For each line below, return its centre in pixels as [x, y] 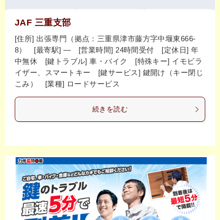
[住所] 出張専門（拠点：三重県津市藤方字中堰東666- [105, 39]
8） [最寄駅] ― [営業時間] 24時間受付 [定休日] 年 [107, 50]
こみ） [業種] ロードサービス [68, 84]
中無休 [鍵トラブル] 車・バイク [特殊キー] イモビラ [109, 61]
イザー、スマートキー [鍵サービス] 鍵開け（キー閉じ [109, 73]
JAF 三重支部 [43, 23]
